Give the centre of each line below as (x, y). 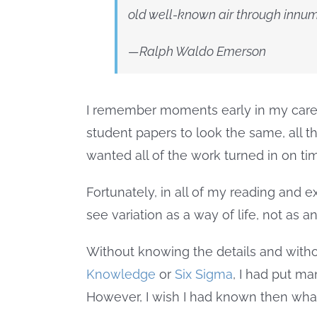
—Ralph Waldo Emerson (197, 52)
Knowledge (121, 275)
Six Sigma (204, 275)
